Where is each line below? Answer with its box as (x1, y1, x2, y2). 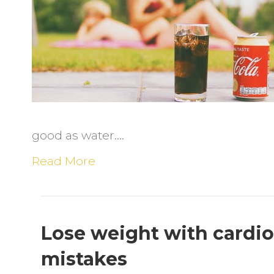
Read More (32, 154, 96, 168)
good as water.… (32, 128, 125, 143)
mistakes (41, 248, 128, 270)
